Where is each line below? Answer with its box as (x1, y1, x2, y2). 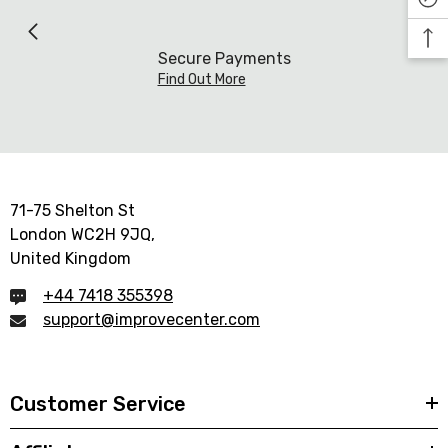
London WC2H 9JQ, (10, 224, 155, 244)
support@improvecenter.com (43, 309, 260, 329)
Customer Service (10, 391, 186, 416)
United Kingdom (10, 248, 131, 268)
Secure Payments (157, 48, 291, 68)
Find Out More (157, 70, 246, 88)
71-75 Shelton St (10, 200, 135, 220)
